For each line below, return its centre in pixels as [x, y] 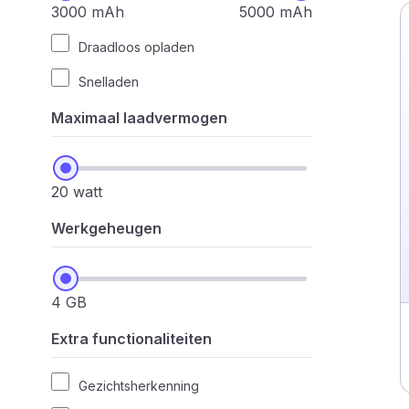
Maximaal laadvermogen [139, 118]
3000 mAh [88, 12]
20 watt [77, 192]
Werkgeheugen [106, 228]
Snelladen [109, 82]
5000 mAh [276, 12]
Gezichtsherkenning [139, 386]
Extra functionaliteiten [131, 339]
